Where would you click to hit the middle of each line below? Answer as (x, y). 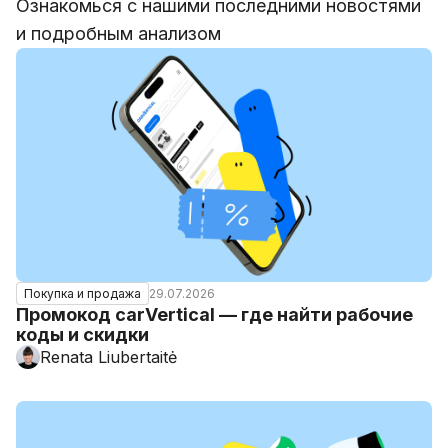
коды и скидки (82, 334)
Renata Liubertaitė (108, 357)
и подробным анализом (118, 33)
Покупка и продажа (82, 293)
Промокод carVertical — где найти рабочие (214, 314)
